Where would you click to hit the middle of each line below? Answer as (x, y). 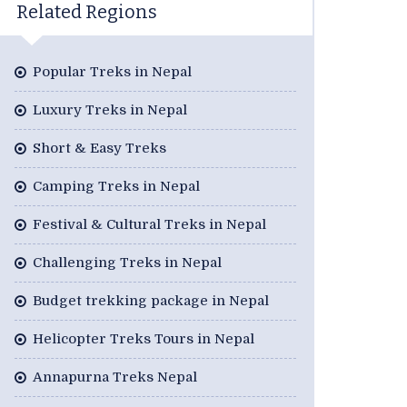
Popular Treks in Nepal (112, 72)
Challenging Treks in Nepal (127, 263)
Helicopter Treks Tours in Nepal (144, 339)
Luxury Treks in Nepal (110, 110)
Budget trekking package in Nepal (151, 301)
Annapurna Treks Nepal (115, 377)
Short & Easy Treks (99, 149)
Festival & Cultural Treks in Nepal (149, 225)
